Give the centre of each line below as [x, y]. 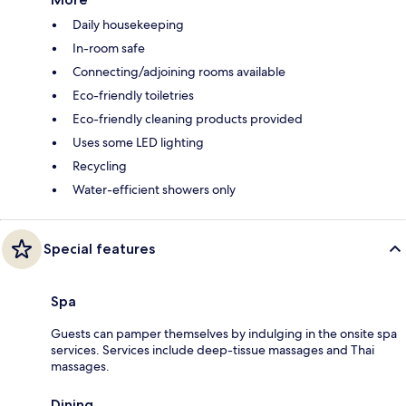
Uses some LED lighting [138, 143]
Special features [99, 249]
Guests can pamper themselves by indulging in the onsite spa [224, 334]
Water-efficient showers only [154, 190]
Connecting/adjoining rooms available [179, 72]
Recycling [100, 166]
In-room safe [109, 48]
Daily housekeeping [128, 25]
